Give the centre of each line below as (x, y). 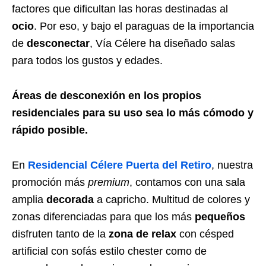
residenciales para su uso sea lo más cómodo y (133, 113)
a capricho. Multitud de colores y (172, 200)
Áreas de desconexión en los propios (107, 96)
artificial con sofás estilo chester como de (109, 251)
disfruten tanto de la (59, 234)
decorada (70, 200)
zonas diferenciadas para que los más (103, 217)
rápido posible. (50, 130)
